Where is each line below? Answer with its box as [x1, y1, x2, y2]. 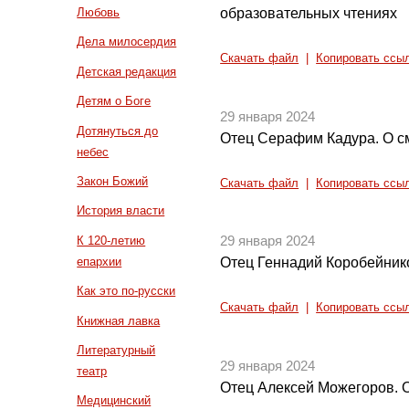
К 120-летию [77, 233, 146, 247]
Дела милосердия [77, 35, 177, 49]
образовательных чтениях [220, 5, 398, 21]
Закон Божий [77, 174, 149, 189]
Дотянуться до [77, 123, 159, 138]
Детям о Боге [77, 94, 152, 109]
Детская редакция [77, 64, 177, 79]
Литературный [77, 343, 156, 358]
